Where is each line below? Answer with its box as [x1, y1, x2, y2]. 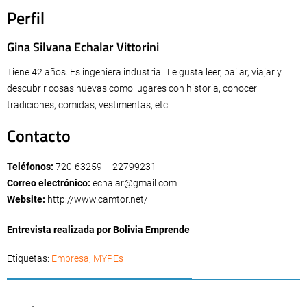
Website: [7, 193, 45, 205]
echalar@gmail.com [93, 177, 177, 188]
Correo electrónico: [7, 177, 93, 188]
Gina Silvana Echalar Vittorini [7, 37, 159, 56]
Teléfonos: [7, 160, 56, 172]
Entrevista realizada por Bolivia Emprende [7, 223, 190, 235]
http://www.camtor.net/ [45, 193, 148, 205]
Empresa [51, 252, 89, 264]
